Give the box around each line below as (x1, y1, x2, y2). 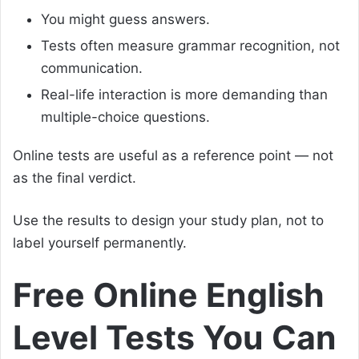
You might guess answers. (41, 11, 210, 28)
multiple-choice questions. (41, 109, 210, 126)
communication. (41, 60, 143, 77)
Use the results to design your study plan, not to (13, 212, 324, 229)
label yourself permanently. (13, 235, 187, 252)
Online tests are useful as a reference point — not (13, 147, 333, 164)
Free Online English (13, 275, 325, 316)
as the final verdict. (13, 170, 136, 187)
